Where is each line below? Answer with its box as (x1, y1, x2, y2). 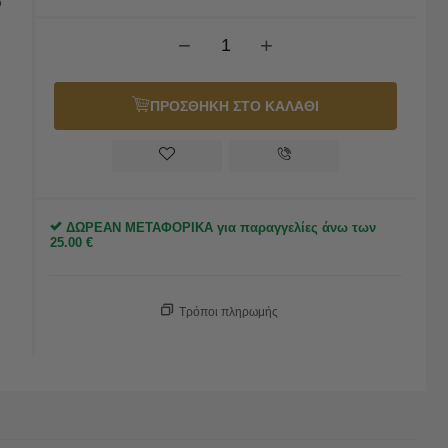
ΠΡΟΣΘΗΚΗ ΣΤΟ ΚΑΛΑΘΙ (149, 98, 319, 114)
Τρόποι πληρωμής (178, 305, 278, 319)
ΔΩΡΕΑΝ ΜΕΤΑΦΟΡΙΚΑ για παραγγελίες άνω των (62, 220, 376, 235)
